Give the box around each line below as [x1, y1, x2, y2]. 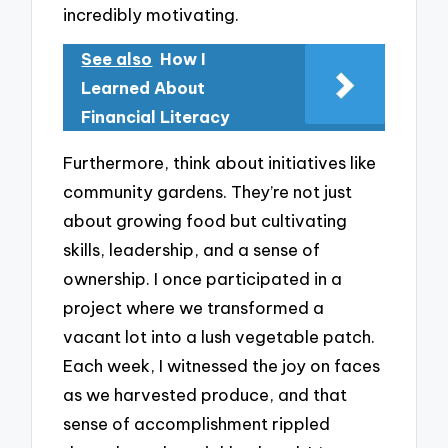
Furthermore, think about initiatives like [63, 151, 377, 173]
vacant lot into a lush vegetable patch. [63, 325, 376, 347]
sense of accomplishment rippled [63, 412, 331, 434]
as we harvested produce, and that [63, 383, 348, 405]
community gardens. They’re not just [63, 180, 353, 202]
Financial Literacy [81, 107, 231, 128]
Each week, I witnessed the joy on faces [63, 354, 381, 376]
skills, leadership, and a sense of [63, 238, 321, 260]
